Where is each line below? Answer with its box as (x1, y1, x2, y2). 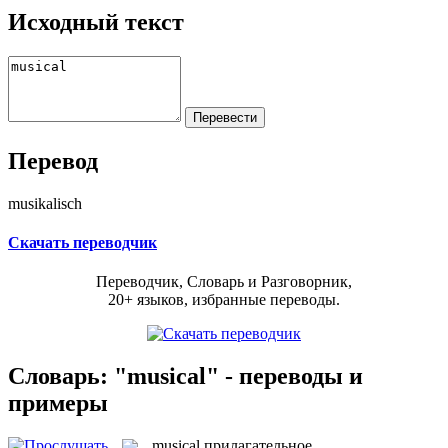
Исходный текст (8, 8, 184, 35)
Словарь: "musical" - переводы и (8, 362, 363, 389)
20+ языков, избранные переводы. (108, 291, 340, 309)
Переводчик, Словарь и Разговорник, (96, 273, 352, 291)
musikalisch (8, 194, 82, 212)
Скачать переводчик (8, 233, 157, 251)
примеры (8, 389, 108, 416)
